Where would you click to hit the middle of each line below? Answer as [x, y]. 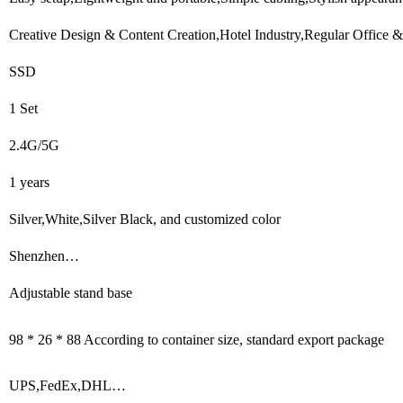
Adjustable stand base [71, 292]
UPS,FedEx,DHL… [67, 385]
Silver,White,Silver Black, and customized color [145, 219]
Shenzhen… [44, 255]
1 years [29, 182]
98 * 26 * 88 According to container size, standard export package [197, 339]
